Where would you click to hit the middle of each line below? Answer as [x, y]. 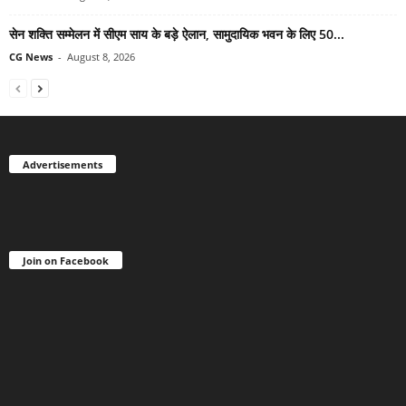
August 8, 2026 [101, 56]
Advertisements [63, 164]
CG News [31, 56]
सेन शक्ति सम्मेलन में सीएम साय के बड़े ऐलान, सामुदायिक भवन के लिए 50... [177, 34]
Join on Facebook [66, 260]
